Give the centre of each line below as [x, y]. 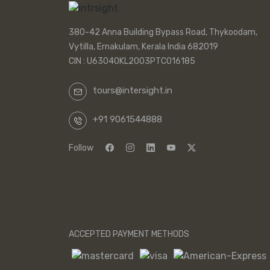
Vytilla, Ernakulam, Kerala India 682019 [143, 47]
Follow [81, 148]
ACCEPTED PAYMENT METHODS [129, 234]
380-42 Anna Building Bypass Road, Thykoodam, [163, 33]
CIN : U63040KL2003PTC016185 [132, 61]
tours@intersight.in [133, 91]
